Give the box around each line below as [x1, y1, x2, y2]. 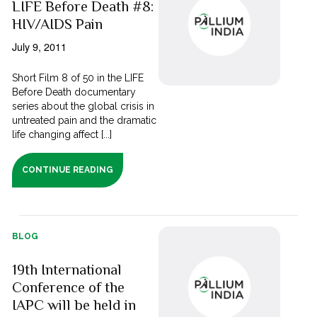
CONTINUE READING [22, 165, 114, 175]
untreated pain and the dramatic [12, 115, 157, 127]
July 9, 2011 [12, 39, 67, 54]
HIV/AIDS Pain [12, 16, 103, 33]
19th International [12, 261, 122, 279]
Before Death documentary [12, 86, 137, 98]
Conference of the [12, 279, 125, 296]
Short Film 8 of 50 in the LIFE [12, 72, 144, 84]
